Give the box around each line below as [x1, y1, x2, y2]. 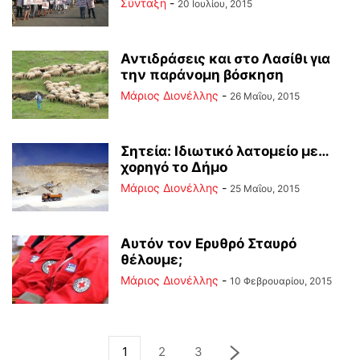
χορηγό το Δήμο [121, 159, 227, 175]
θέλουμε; [121, 252, 182, 268]
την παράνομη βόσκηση [121, 67, 284, 83]
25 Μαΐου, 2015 [230, 182, 300, 194]
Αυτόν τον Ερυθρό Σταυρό [121, 235, 297, 252]
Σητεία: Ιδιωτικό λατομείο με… [121, 143, 329, 159]
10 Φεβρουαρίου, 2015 [230, 275, 332, 287]
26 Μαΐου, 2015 [230, 90, 300, 102]
